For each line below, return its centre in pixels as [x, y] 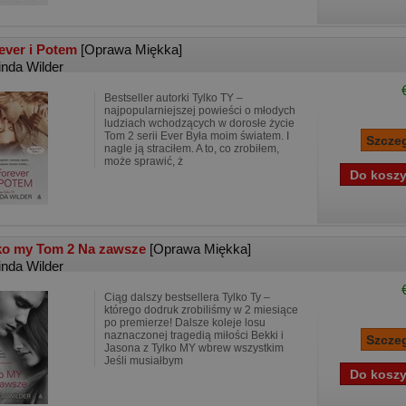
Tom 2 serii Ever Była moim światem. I [197, 136]
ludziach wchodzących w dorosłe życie [199, 123]
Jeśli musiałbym [144, 361]
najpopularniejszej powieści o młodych [200, 111]
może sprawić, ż [144, 161]
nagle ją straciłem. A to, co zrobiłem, [192, 149]
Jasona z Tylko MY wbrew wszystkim [194, 348]
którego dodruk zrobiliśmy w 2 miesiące [201, 310]
